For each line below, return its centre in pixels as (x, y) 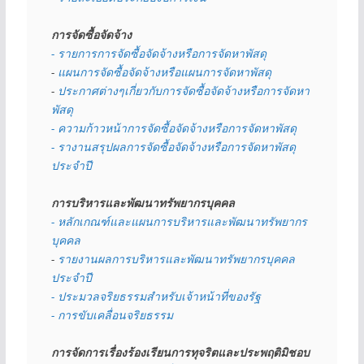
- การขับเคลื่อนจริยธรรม (112, 315)
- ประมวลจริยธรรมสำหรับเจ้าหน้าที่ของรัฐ (156, 297)
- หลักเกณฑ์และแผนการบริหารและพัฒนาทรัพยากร (179, 222)
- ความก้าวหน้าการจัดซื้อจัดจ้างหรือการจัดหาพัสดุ (173, 128)
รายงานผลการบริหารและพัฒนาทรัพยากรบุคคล (176, 259)
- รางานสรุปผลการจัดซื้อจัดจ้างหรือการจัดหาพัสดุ (173, 147)
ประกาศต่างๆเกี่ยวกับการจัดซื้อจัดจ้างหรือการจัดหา (183, 91)
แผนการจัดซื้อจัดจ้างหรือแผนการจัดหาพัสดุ (164, 72)
